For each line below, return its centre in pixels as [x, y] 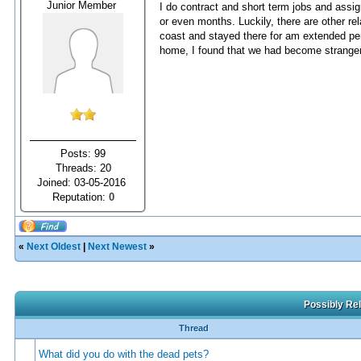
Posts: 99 [83, 153]
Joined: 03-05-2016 [83, 182]
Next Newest [117, 247]
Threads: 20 [83, 168]
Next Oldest [54, 247]
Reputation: [80, 197]
